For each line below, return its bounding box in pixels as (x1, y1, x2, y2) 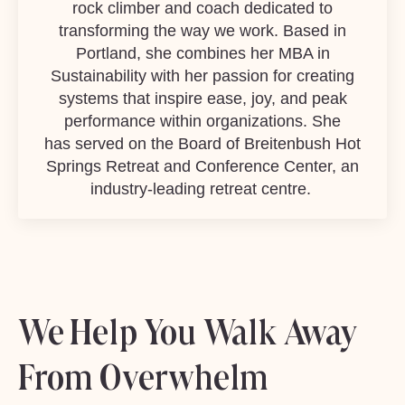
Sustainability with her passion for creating (51, 66, 354, 85)
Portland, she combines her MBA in (75, 43, 330, 62)
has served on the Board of (44, 134, 244, 153)
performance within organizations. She (64, 111, 341, 130)
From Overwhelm (18, 354, 269, 399)
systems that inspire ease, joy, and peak (58, 89, 347, 108)
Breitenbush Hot (244, 134, 361, 153)
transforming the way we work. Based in (59, 21, 346, 40)
